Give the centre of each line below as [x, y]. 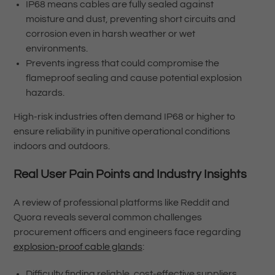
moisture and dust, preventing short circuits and [130, 19]
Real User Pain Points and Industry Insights [130, 175]
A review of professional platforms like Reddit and [121, 203]
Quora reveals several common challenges [107, 218]
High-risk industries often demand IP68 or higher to [124, 117]
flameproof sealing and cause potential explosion [134, 78]
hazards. [45, 93]
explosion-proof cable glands [78, 247]
